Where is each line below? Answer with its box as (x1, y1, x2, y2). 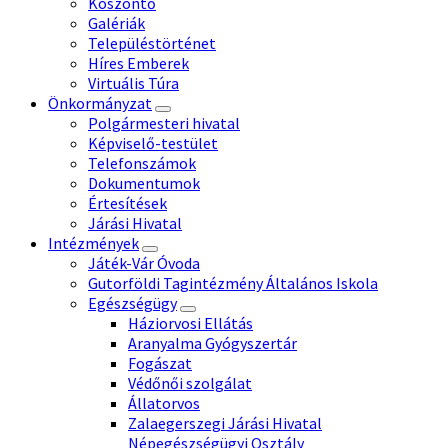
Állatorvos (128, 392, 200, 413)
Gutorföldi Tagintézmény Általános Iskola (88, 272, 378, 293)
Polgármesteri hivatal (88, 112, 240, 133)
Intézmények (48, 232, 139, 253)
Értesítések (88, 192, 167, 213)
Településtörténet (88, 32, 216, 53)
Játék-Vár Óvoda (88, 252, 200, 273)
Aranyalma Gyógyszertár (128, 332, 297, 353)
